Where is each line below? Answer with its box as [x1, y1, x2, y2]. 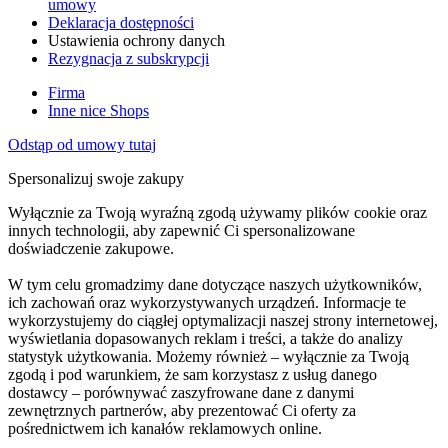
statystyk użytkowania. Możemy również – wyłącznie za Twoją [8, 347, 409, 365]
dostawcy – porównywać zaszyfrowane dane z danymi [8, 383, 354, 401]
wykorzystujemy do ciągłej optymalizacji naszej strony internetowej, [8, 311, 438, 329]
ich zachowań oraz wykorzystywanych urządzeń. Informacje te [8, 293, 406, 311]
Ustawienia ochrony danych [48, 31, 225, 49]
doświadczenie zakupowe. [8, 239, 174, 257]
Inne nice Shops [48, 101, 149, 119]
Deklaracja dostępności [48, 13, 194, 31]
